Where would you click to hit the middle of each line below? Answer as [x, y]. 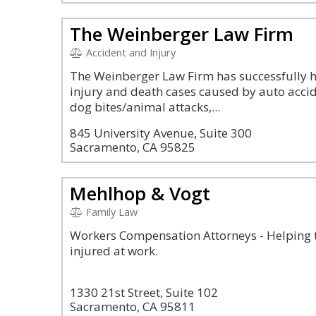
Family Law [110, 212]
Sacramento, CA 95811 [133, 306]
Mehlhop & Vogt [140, 193]
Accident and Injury [129, 53]
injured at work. [114, 251]
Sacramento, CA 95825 [133, 147]
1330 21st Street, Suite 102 [144, 292]
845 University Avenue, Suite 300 [161, 133]
